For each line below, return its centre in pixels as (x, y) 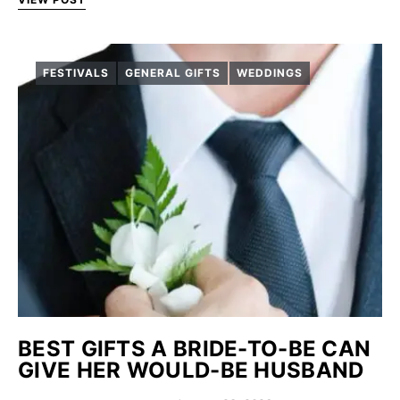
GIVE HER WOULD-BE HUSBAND (191, 370)
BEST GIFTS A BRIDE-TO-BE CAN (195, 349)
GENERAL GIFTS (172, 73)
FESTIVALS (76, 73)
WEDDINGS (269, 73)
